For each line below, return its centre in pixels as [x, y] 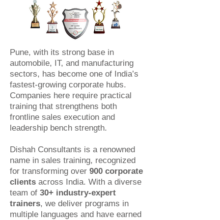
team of [25, 193]
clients [23, 182]
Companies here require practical [71, 96]
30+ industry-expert [78, 193]
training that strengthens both [63, 106]
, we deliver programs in [84, 204]
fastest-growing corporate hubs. [68, 85]
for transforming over [50, 171]
